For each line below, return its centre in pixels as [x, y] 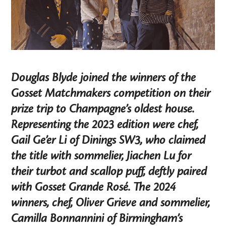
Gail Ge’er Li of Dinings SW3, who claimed [108, 140]
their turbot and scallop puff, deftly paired [109, 171]
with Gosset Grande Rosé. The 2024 [94, 187]
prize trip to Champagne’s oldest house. [103, 109]
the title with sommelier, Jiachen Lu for [101, 156]
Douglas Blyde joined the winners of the [104, 77]
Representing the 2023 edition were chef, [105, 124]
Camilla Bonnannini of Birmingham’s [97, 218]
